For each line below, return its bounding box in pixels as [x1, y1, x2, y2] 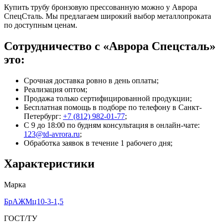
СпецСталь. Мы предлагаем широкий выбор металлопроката [4, 11, 211, 20]
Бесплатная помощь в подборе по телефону [24, 103, 172, 111]
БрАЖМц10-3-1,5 [4, 197, 63, 206]
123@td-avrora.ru [24, 129, 80, 138]
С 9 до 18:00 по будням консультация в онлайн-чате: [24, 120, 200, 129]
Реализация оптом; [24, 85, 87, 94]
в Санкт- [172, 103, 202, 111]
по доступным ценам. [4, 20, 77, 29]
